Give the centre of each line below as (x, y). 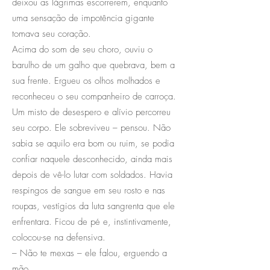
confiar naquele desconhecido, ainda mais (92, 159)
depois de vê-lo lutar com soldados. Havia (92, 174)
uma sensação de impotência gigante (83, 18)
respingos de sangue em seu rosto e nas (89, 190)
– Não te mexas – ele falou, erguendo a (89, 253)
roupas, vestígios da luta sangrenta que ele (93, 206)
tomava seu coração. (52, 33)
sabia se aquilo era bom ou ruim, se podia (93, 143)
